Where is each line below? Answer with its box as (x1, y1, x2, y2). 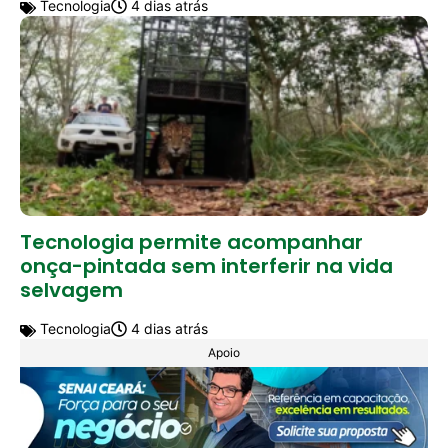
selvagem (20, 276, 123, 305)
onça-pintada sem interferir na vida (20, 252, 393, 281)
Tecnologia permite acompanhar (20, 228, 363, 257)
